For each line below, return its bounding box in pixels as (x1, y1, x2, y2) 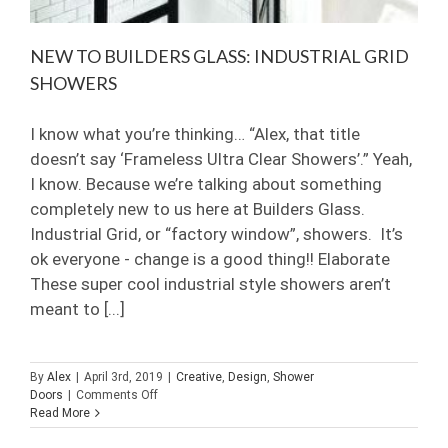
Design (228, 369, 267, 384)
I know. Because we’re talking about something (30, 173, 382, 194)
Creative (176, 369, 222, 384)
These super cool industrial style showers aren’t (30, 273, 391, 294)
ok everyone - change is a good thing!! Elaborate (30, 248, 390, 269)
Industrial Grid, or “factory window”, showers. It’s (30, 223, 403, 244)
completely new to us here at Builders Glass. (30, 198, 365, 219)
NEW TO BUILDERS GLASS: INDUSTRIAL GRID (30, 44, 409, 67)
